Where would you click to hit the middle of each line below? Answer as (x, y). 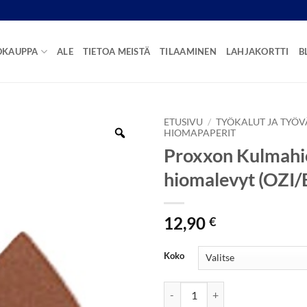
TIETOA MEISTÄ (116, 51)
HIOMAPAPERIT (200, 133)
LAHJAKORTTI (257, 51)
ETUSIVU (183, 122)
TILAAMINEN (188, 51)
